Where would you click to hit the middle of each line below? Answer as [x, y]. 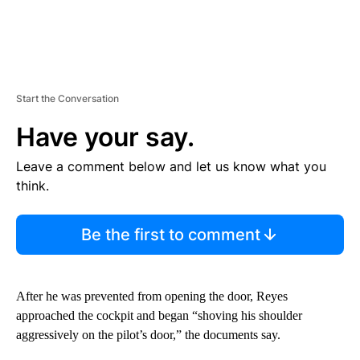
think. [33, 185]
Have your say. [105, 137]
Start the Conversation [67, 98]
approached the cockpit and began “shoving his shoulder [159, 315]
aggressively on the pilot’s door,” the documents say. [148, 334]
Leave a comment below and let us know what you [171, 166]
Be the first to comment [170, 234]
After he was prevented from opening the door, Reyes [152, 296]
